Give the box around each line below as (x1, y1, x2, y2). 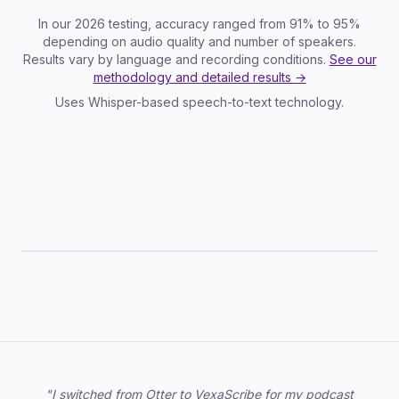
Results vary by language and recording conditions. (22, 52, 326, 67)
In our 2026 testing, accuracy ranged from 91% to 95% (38, 16, 361, 31)
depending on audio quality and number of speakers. (43, 34, 356, 49)
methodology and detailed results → (93, 69, 306, 85)
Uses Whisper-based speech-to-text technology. (55, 94, 344, 110)
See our (329, 52, 377, 67)
